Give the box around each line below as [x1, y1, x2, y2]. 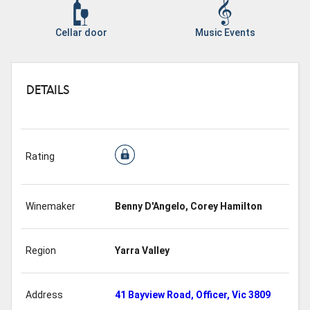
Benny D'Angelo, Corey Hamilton [114, 201, 262, 212]
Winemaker [25, 201, 75, 212]
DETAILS [26, 85, 69, 96]
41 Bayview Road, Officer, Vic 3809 [114, 289, 271, 301]
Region [25, 245, 56, 257]
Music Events [194, 27, 255, 38]
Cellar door [55, 27, 107, 38]
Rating [25, 151, 55, 163]
